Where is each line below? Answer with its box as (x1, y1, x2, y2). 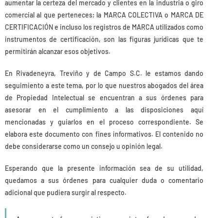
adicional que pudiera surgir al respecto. (5, 188, 127, 197)
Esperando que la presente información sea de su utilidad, (5, 163, 203, 172)
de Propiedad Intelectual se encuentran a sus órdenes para (5, 93, 203, 102)
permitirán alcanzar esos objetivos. (5, 47, 110, 55)
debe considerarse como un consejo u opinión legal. (5, 142, 163, 150)
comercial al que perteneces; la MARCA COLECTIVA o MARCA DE (5, 10, 203, 19)
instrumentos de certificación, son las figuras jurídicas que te (5, 35, 203, 43)
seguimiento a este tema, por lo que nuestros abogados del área (5, 81, 203, 90)
